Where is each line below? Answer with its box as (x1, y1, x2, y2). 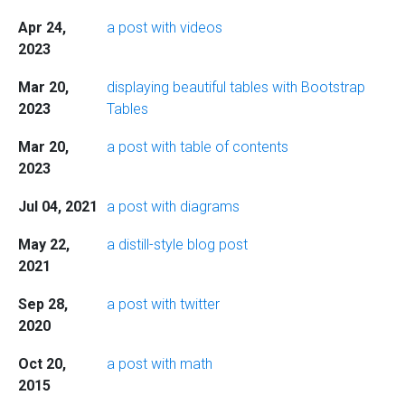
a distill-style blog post (106, 236, 248, 253)
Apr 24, (17, 19, 66, 36)
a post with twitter (106, 296, 220, 313)
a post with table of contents (106, 138, 288, 155)
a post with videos (106, 19, 222, 36)
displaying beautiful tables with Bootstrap (106, 79, 365, 96)
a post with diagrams (106, 198, 240, 215)
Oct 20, (17, 355, 66, 372)
